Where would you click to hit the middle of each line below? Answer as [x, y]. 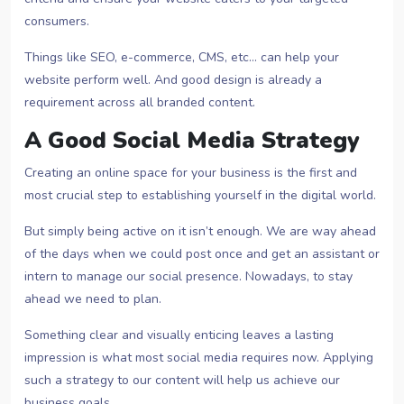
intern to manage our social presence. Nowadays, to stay [188, 277]
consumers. [57, 22]
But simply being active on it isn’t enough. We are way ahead [200, 232]
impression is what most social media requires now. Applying [199, 358]
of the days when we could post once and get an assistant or [202, 254]
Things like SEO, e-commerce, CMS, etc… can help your [182, 58]
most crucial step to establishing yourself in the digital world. [200, 196]
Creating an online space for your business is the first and [191, 173]
